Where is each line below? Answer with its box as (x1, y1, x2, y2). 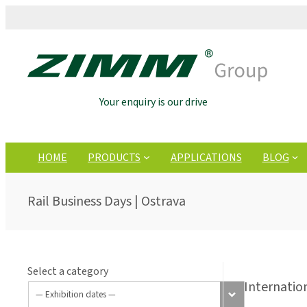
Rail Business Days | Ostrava (27, 191, 186, 211)
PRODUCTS (88, 149, 140, 165)
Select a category (27, 263, 108, 279)
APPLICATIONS (170, 149, 242, 165)
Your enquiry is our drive (99, 95, 208, 110)
